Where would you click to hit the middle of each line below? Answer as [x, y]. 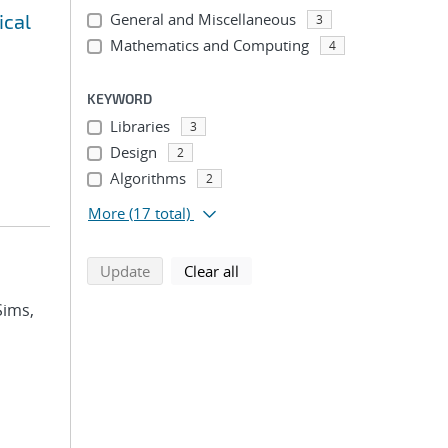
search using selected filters [243, 270]
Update [125, 271]
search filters [282, 270]
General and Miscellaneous [202, 19]
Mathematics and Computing [209, 45]
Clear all [211, 271]
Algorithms [147, 178]
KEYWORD [119, 98]
